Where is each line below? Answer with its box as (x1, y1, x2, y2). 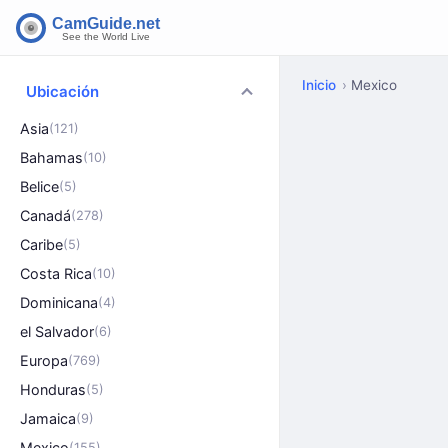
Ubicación (26, 82, 99, 101)
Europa (20, 352, 68, 369)
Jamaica (20, 410, 76, 427)
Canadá (20, 207, 71, 224)
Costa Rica (20, 265, 92, 282)
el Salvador (20, 323, 94, 340)
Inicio (302, 77, 336, 93)
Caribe (20, 236, 63, 253)
